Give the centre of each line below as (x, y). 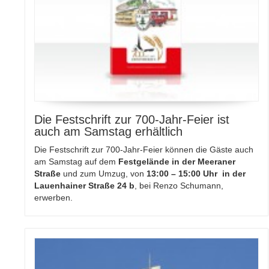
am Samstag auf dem (77, 161)
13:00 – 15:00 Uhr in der (196, 173)
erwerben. (54, 197)
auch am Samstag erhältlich (109, 131)
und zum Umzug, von (104, 173)
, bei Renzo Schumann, (179, 185)
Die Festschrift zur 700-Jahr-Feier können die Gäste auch (144, 149)
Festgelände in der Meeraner (177, 161)
